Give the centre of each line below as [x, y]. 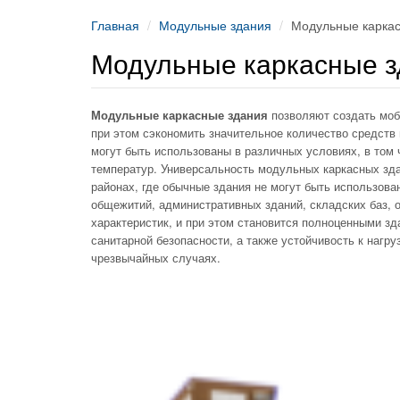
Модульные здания [215, 25]
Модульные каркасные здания [181, 115]
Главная [115, 25]
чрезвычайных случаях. [156, 258]
